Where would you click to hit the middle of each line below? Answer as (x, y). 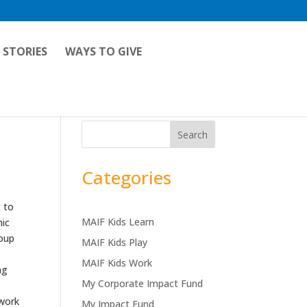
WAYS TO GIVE (104, 51)
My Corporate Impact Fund (143, 283)
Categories (127, 177)
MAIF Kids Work (117, 263)
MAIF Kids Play (115, 242)
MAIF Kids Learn (118, 222)
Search (192, 134)
